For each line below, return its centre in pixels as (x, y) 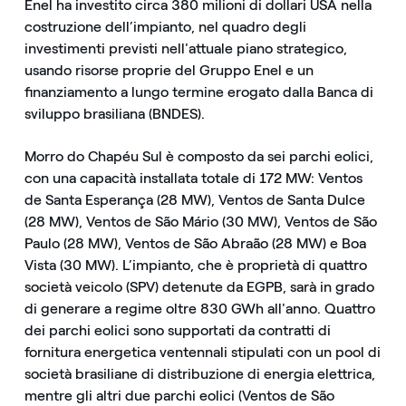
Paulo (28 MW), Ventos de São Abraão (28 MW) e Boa (195, 244)
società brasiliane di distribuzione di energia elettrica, (199, 374)
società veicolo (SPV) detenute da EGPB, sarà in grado (199, 287)
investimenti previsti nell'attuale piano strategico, (185, 49)
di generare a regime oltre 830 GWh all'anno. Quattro (199, 309)
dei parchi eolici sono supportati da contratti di (177, 331)
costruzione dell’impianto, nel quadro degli (165, 27)
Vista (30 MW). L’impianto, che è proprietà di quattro (195, 266)
